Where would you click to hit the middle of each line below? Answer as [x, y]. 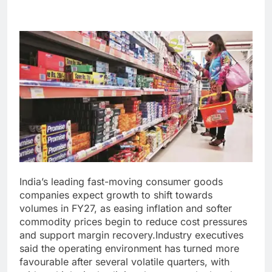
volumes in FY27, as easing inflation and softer [126, 209]
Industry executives [199, 235]
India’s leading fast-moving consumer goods [121, 182]
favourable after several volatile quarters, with [124, 262]
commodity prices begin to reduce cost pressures [133, 222]
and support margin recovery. [87, 235]
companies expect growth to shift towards [116, 195]
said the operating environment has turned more [129, 249]
